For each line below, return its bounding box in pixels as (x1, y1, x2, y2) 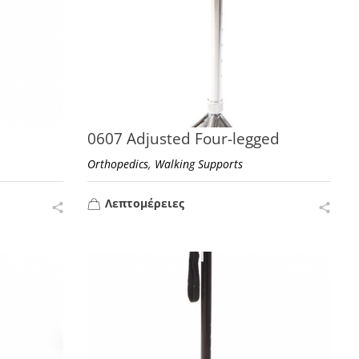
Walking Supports (155, 155, 244, 171)
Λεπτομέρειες (105, 196, 185, 212)
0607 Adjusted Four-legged (87, 127, 280, 149)
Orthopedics (87, 155, 149, 171)
